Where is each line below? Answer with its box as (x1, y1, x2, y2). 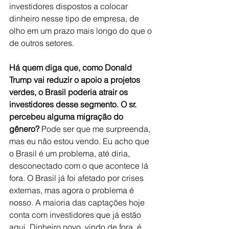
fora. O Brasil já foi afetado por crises (9, 173, 146, 183)
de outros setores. (9, 38, 74, 48)
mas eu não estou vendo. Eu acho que (9, 136, 151, 146)
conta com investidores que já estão (9, 210, 143, 220)
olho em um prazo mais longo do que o (9, 26, 154, 36)
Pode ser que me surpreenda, (41, 124, 152, 134)
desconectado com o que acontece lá (9, 161, 150, 171)
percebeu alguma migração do (9, 111, 125, 122)
